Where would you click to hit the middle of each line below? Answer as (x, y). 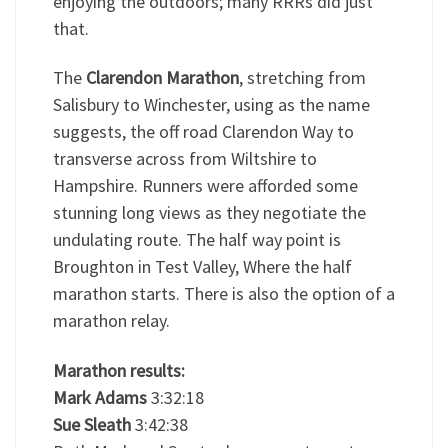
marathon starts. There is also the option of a (223, 294)
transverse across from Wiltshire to (184, 159)
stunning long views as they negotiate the (209, 213)
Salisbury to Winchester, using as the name (211, 105)
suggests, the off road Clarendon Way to (203, 132)
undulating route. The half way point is (196, 240)
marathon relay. (111, 321)
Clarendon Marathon (162, 78)
